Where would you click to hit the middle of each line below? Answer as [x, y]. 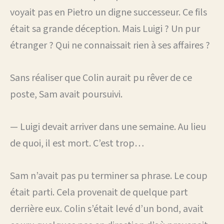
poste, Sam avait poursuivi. [66, 94]
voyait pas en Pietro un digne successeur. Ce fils [108, 12]
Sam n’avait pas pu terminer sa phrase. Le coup [109, 176]
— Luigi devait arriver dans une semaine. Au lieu [108, 127]
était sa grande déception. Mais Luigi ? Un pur [105, 29]
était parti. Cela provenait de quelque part [99, 192]
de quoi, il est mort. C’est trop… [77, 143]
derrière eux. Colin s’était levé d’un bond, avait [107, 209]
